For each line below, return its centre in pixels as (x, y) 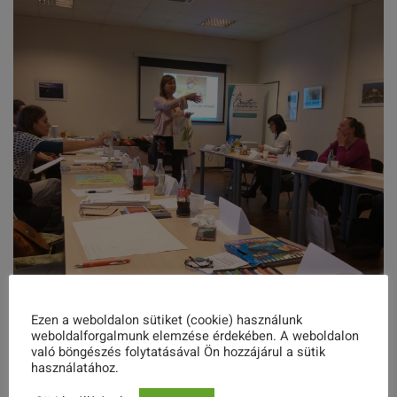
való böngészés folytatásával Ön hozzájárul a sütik (178, 352)
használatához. (75, 368)
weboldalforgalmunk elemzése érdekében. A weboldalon (195, 336)
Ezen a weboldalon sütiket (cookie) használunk (167, 320)
